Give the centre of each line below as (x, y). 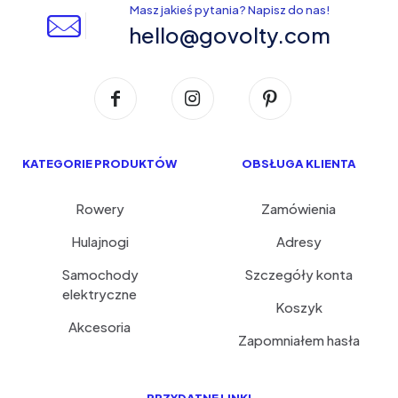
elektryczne (99, 293)
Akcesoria (99, 326)
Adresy (298, 241)
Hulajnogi (99, 241)
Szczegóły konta (298, 274)
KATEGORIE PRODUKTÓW (99, 163)
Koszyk (298, 306)
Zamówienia (298, 208)
